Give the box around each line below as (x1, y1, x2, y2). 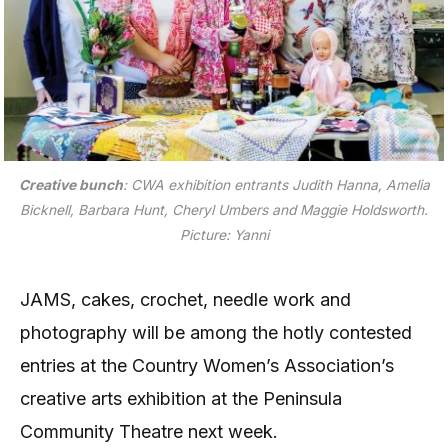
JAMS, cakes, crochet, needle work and (20, 289, 351, 311)
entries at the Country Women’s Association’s (20, 355, 394, 377)
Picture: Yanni (179, 226, 269, 243)
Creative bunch (18, 176, 123, 193)
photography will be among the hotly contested (20, 322, 412, 344)
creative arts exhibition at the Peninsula (20, 388, 342, 410)
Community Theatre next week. (20, 421, 278, 443)
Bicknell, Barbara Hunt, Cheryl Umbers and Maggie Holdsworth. (20, 201, 428, 218)
